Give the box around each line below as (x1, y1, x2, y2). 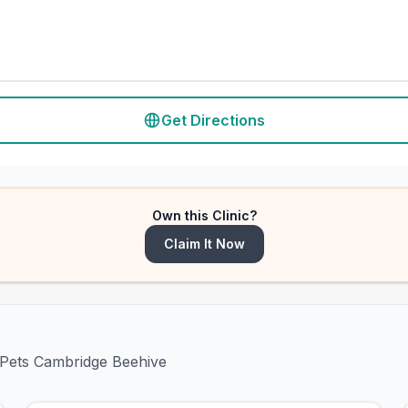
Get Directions (161, 111, 265, 129)
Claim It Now (163, 236, 245, 251)
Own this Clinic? (151, 208, 257, 223)
